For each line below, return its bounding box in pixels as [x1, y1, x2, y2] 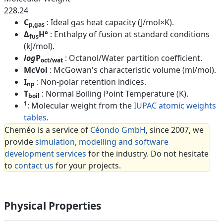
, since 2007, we [146, 124, 204, 136]
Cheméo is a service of [4, 124, 90, 136]
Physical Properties [4, 199, 101, 213]
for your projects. [54, 160, 121, 171]
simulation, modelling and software [35, 136, 168, 148]
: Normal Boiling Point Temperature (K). [42, 88, 188, 100]
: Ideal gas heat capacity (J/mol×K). [47, 17, 174, 28]
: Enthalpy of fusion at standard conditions [50, 29, 210, 40]
